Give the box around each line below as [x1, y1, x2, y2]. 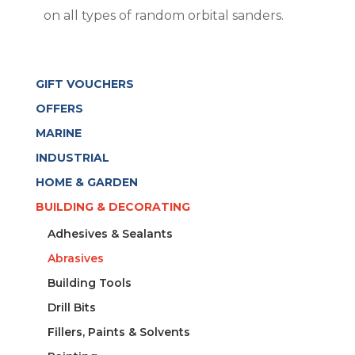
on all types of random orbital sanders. [43, 8, 284, 24]
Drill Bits [47, 300, 96, 315]
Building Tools [47, 276, 132, 291]
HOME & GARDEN [35, 175, 138, 190]
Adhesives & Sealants [47, 227, 173, 242]
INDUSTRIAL [35, 151, 109, 166]
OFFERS [35, 101, 83, 116]
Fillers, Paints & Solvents [47, 325, 190, 340]
